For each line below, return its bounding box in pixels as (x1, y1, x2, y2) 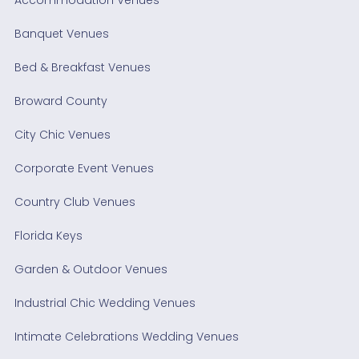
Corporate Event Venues (14, 159, 154, 176)
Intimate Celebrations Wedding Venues (14, 328, 239, 345)
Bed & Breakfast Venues (14, 58, 151, 75)
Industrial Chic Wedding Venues (14, 294, 196, 311)
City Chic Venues (14, 126, 111, 143)
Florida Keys (14, 227, 83, 244)
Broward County (14, 92, 107, 109)
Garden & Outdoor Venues (14, 260, 167, 277)
